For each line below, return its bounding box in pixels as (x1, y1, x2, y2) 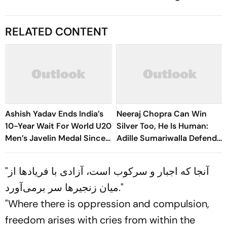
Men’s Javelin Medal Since (5, 133, 105, 143)
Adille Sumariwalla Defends (117, 133, 221, 143)
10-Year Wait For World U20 (5, 121, 111, 131)
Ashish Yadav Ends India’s (5, 108, 103, 119)
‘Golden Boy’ (117, 145, 165, 156)
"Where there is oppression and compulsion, (5, 197, 209, 210)
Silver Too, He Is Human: (117, 121, 208, 131)
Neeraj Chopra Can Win (117, 108, 207, 119)
